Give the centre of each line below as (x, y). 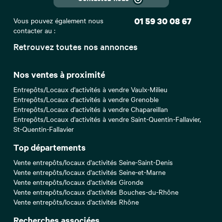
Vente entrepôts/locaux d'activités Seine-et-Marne (89, 172)
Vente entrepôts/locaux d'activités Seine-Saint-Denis (93, 162)
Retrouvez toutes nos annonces (76, 47)
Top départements (50, 147)
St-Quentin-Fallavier (44, 129)
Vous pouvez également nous (58, 21)
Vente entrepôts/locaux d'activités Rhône (76, 202)
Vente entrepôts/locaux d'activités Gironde (78, 182)
